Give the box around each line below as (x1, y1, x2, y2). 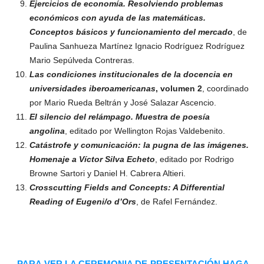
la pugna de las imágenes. (143, 140, 249, 150)
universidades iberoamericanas (29, 84, 156, 94)
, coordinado (202, 84, 249, 94)
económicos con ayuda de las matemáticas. (29, 13, 206, 23)
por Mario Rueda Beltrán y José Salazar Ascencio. (29, 98, 216, 108)
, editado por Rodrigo (154, 154, 234, 164)
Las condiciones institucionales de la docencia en (29, 70, 233, 80)
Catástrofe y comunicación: (29, 140, 143, 150)
